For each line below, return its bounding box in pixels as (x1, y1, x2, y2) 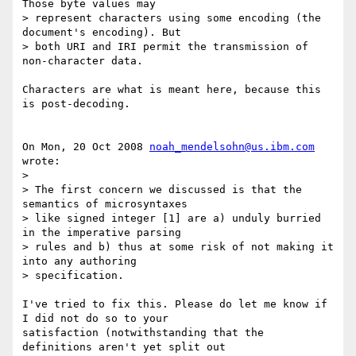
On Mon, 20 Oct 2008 (22, 141, 149, 153)
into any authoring (22, 255, 143, 268)
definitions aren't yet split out (22, 341, 232, 354)
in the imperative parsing (22, 226, 188, 239)
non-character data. (22, 55, 143, 68)
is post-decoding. (22, 98, 130, 110)
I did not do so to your (22, 312, 175, 325)
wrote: (22, 155, 60, 168)
